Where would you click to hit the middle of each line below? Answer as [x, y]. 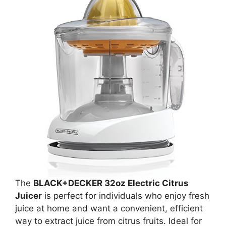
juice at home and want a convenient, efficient [109, 208]
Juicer [29, 195]
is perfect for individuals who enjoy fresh [126, 195]
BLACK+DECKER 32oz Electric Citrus [111, 183]
